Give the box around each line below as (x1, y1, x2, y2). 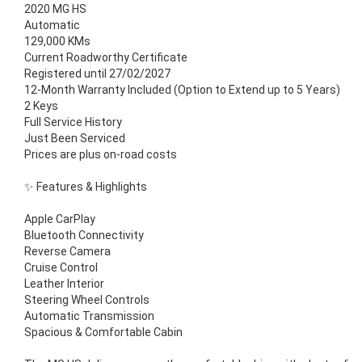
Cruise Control (24, 261, 98, 275)
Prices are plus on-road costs (24, 148, 177, 162)
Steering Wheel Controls (24, 293, 149, 307)
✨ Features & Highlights (24, 180, 147, 194)
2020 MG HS (24, 2, 86, 16)
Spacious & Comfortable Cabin (24, 326, 183, 339)
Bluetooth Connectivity (24, 229, 144, 242)
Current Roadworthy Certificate (24, 51, 187, 65)
